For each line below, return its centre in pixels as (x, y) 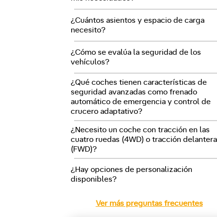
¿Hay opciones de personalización (132, 170)
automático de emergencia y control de (141, 102)
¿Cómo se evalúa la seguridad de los (136, 52)
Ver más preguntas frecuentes (149, 203)
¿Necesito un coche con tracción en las (140, 130)
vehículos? (90, 62)
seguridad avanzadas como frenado (134, 92)
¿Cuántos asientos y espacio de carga (138, 20)
